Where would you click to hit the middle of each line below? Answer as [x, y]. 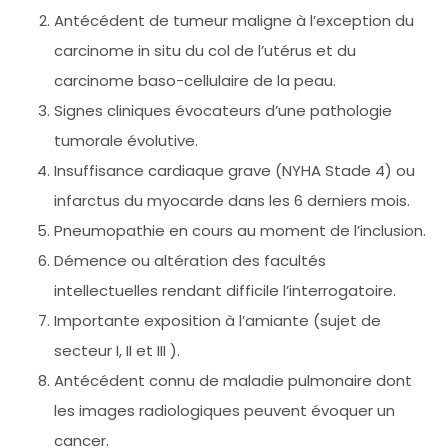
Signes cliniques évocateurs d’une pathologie [223, 110]
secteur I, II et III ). [117, 350]
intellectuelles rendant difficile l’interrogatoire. [225, 290]
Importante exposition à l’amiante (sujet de [217, 320]
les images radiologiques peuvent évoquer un [224, 410]
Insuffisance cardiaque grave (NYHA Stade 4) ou [234, 170]
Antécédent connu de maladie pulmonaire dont [233, 380]
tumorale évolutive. [126, 140]
